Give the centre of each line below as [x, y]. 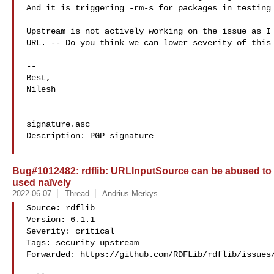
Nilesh [41, 89]
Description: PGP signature [90, 136]
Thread [77, 194]
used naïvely [42, 182]
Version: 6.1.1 [61, 220]
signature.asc [58, 124]
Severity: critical [70, 231]
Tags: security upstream [83, 243]
